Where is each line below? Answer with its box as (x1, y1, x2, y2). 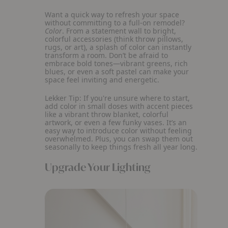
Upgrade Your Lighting (45, 160, 151, 174)
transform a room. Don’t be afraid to (45, 50, 168, 60)
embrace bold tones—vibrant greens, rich (45, 59, 188, 68)
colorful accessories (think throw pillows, (45, 34, 183, 44)
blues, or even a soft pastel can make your (45, 67, 189, 76)
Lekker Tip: (45, 93, 81, 103)
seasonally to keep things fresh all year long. (45, 142, 197, 152)
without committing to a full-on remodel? (45, 18, 185, 27)
